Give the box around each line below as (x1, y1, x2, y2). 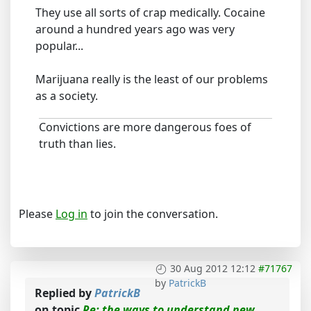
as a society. (35, 88, 98, 103)
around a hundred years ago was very (35, 22, 235, 37)
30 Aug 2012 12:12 (170, 262, 255, 275)
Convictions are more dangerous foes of (39, 119, 251, 135)
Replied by (35, 285, 94, 301)
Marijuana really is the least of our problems (35, 72, 268, 87)
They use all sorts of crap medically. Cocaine (35, 5, 265, 20)
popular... (35, 38, 83, 53)
